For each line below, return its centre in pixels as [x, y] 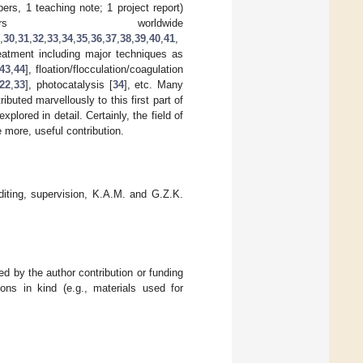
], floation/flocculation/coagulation [104, 69]
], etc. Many [153, 84]
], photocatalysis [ [69, 84]
